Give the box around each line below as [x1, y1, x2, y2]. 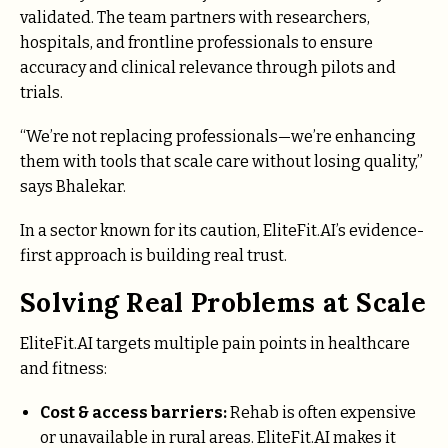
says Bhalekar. [20, 177, 126, 197]
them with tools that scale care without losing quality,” [20, 152, 423, 172]
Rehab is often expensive [227, 402, 416, 422]
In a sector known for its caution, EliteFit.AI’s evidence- [20, 221, 424, 241]
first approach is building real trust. [20, 246, 287, 266]
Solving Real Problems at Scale [20, 286, 426, 320]
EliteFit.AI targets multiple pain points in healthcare [20, 333, 410, 353]
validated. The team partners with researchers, [20, 7, 370, 27]
